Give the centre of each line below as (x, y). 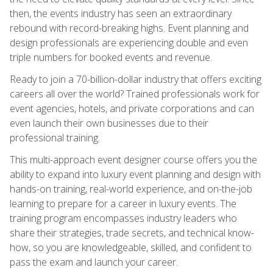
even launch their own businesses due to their (109, 123)
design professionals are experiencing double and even (129, 42)
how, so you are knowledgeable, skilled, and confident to (131, 247)
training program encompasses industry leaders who (123, 218)
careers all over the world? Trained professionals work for (135, 94)
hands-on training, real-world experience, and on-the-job (131, 189)
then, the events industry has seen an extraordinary (121, 13)
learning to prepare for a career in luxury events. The (123, 203)
